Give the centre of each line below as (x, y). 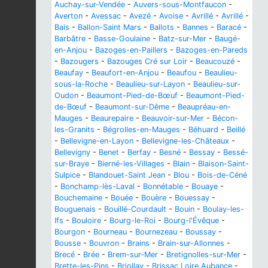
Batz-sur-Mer (182, 38)
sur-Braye (72, 163)
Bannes (195, 27)
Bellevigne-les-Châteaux (185, 141)
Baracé (229, 27)
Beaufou (182, 72)
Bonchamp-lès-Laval (98, 186)
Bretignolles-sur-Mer (203, 254)
